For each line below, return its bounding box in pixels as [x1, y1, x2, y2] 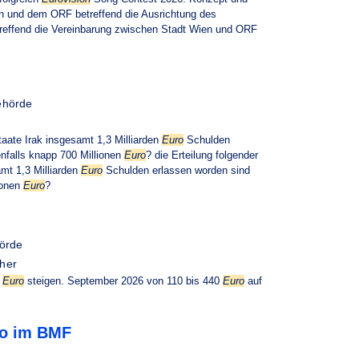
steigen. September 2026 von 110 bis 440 [24, 275, 223, 287]
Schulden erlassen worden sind [103, 164, 250, 176]
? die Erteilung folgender [146, 149, 258, 161]
